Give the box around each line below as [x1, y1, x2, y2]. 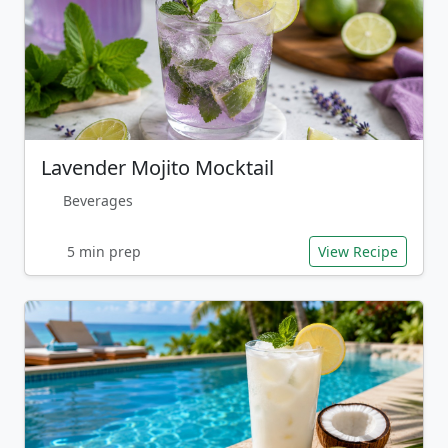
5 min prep [62, 242, 141, 261]
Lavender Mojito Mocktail [41, 154, 274, 181]
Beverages [62, 191, 133, 210]
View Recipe [318, 242, 398, 261]
